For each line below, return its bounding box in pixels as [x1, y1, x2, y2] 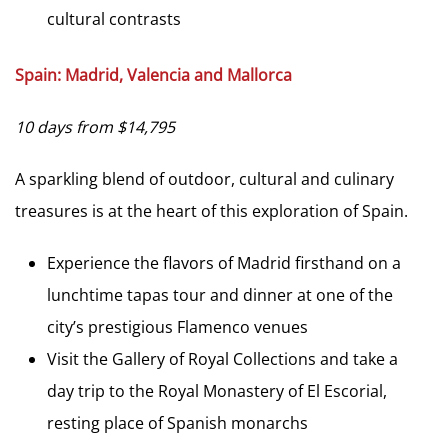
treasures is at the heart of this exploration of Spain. [15, 199, 408, 222]
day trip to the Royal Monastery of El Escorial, [47, 379, 387, 402]
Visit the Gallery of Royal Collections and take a [47, 347, 398, 370]
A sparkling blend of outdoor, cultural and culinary [15, 167, 394, 190]
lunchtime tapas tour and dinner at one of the [47, 283, 393, 306]
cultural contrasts [47, 7, 181, 30]
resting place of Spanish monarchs [47, 411, 308, 434]
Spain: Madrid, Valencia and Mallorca [15, 63, 292, 86]
